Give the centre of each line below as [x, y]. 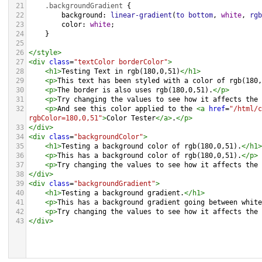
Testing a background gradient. [123, 193]
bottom [201, 15]
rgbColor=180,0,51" [65, 118]
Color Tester [131, 118]
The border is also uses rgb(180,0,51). [135, 90]
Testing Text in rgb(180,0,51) [121, 71]
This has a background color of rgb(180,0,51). [149, 156]
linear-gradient [141, 15]
